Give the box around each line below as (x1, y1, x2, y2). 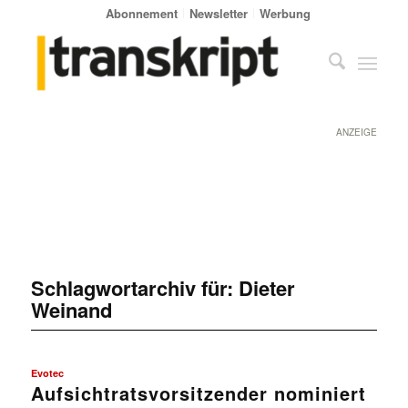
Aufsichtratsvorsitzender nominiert (30, 379, 366, 406)
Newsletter (189, 5, 249, 22)
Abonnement (106, 5, 178, 22)
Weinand (30, 294, 112, 324)
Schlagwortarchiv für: (30, 272, 239, 302)
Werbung (260, 5, 311, 22)
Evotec (30, 365, 64, 380)
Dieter (238, 272, 295, 302)
